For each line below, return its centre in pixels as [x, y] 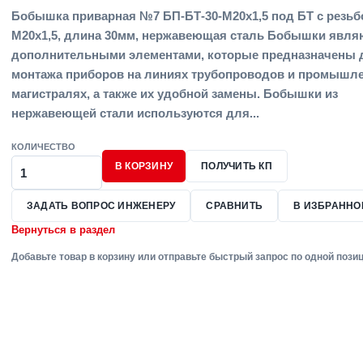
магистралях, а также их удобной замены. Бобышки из [175, 94]
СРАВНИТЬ [235, 206]
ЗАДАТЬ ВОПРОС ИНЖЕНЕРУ [101, 206]
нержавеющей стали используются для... [135, 113]
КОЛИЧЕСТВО [43, 147]
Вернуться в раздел [63, 230]
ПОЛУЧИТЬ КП [237, 166]
